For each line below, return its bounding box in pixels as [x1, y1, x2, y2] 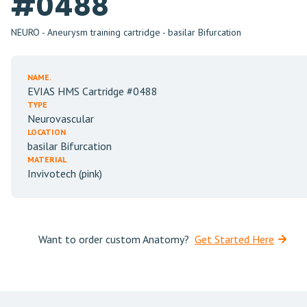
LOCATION [27, 127, 66, 137]
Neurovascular [27, 112, 94, 125]
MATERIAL [27, 154, 66, 164]
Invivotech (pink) [27, 167, 102, 180]
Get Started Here [195, 232, 274, 246]
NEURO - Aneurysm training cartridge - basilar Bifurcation [11, 26, 241, 38]
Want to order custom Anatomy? [38, 232, 189, 246]
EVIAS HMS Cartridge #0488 [27, 84, 158, 98]
